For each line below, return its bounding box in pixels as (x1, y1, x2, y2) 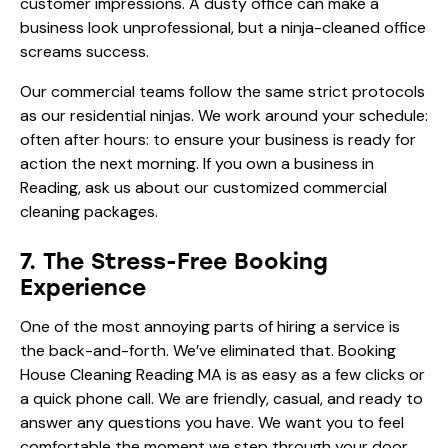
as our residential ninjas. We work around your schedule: (20, 104, 428, 126)
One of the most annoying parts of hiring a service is (20, 315, 400, 337)
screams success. (20, 40, 149, 62)
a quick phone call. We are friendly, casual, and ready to (20, 387, 423, 409)
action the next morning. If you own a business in (20, 152, 374, 174)
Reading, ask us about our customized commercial (20, 176, 387, 198)
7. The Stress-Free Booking (20, 247, 328, 275)
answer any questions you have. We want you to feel (20, 411, 404, 433)
